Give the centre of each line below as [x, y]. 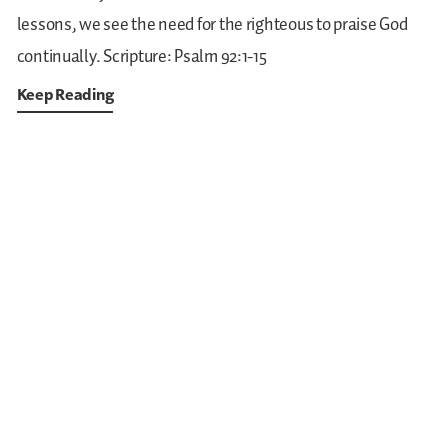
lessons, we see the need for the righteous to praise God [212, 24]
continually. [58, 56]
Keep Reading [65, 93]
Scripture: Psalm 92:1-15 [183, 56]
